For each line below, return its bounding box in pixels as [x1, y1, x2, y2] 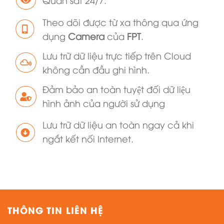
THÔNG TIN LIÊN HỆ [7, 203, 104, 217]
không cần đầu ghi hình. [42, 62, 149, 75]
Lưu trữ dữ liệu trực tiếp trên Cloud [42, 48, 191, 61]
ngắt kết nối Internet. [42, 132, 133, 145]
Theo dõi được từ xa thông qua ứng [42, 15, 198, 28]
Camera [68, 29, 104, 42]
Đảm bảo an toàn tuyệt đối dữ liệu [42, 82, 190, 95]
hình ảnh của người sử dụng [42, 96, 165, 109]
